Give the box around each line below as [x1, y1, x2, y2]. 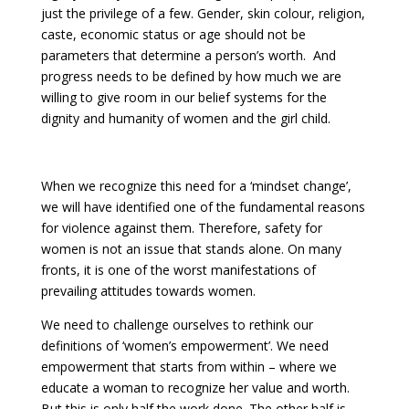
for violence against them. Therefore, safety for [40, 219, 322, 237]
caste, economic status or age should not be [40, 26, 306, 44]
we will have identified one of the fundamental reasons [40, 198, 365, 216]
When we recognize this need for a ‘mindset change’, [40, 177, 351, 195]
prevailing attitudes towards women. [40, 282, 256, 300]
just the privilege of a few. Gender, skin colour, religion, [40, 5, 365, 23]
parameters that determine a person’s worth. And [40, 47, 336, 65]
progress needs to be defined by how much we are [40, 68, 341, 86]
